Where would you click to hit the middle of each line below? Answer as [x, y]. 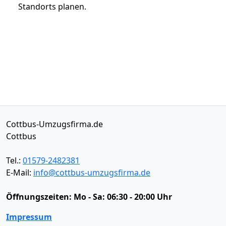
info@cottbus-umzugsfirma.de [92, 172]
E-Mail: [20, 172]
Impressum [29, 217]
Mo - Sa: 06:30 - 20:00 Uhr [123, 196]
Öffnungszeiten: [40, 196]
